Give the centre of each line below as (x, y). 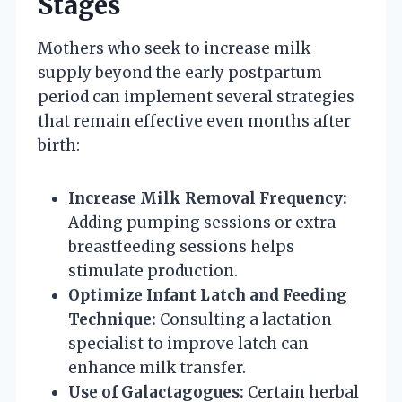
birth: (59, 145)
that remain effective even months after (194, 121)
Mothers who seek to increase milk (174, 48)
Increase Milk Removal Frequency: (208, 198)
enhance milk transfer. (157, 367)
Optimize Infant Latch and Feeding (208, 295)
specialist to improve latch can (188, 343)
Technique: (112, 319)
